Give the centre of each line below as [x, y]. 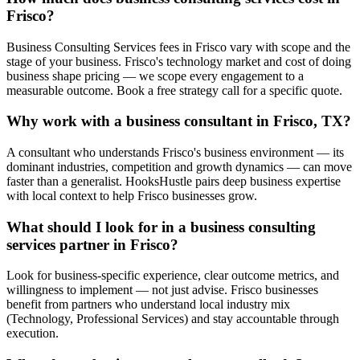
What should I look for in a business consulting [161, 227]
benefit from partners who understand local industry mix [148, 305]
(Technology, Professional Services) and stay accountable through [173, 319]
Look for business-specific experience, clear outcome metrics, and [173, 276]
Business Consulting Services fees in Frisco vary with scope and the [178, 47]
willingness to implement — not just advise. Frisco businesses [162, 290]
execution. [33, 333]
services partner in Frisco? [92, 244]
